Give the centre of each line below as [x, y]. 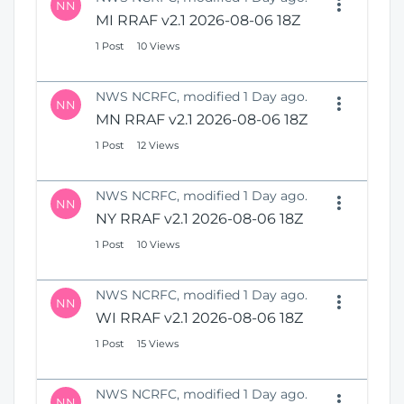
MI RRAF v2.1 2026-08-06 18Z [198, 21]
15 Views [158, 344]
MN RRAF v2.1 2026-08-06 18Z [202, 120]
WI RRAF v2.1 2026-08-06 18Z [199, 318]
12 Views [158, 146]
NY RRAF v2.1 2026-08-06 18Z [199, 219]
